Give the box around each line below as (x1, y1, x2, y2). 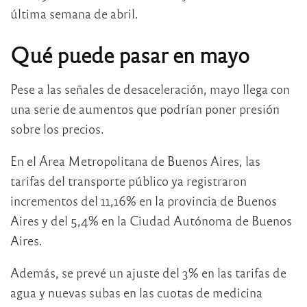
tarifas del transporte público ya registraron (10, 173, 247, 189)
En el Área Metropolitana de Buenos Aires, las (10, 153, 260, 169)
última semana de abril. (10, 5, 138, 21)
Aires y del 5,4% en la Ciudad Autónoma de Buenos (10, 212, 292, 229)
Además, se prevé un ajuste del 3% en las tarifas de (10, 265, 286, 281)
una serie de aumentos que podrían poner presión (10, 101, 280, 117)
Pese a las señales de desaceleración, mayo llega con (10, 81, 290, 97)
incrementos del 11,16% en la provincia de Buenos (10, 193, 277, 209)
